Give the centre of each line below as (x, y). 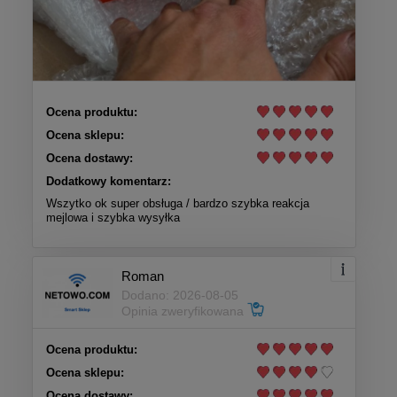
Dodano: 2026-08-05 (180, 295)
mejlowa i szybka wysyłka (113, 217)
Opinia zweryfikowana (184, 311)
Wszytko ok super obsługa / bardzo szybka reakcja (178, 203)
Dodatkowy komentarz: (109, 181)
